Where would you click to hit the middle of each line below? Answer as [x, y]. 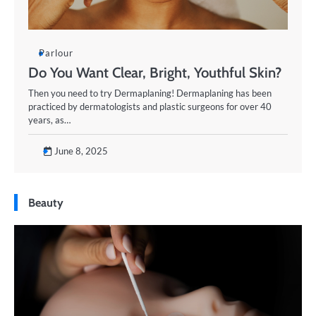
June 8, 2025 [81, 151]
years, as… [49, 120]
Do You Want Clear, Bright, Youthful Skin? [155, 72]
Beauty [46, 202]
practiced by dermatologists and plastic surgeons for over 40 [150, 107]
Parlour [56, 53]
